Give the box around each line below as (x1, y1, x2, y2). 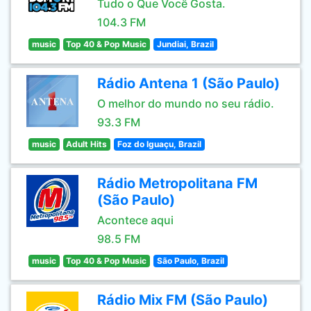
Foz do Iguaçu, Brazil (117, 139, 201, 149)
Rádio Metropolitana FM (97, 175, 258, 192)
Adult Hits (66, 139, 108, 149)
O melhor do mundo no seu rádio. (97, 96, 274, 110)
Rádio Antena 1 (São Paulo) (97, 75, 280, 92)
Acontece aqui (97, 213, 174, 227)
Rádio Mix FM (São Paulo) (97, 292, 268, 308)
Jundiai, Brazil (156, 39, 214, 49)
